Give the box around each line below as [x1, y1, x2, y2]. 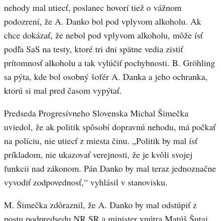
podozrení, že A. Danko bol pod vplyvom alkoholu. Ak [4, 15, 201, 28]
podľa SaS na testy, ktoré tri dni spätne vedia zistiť [4, 43, 183, 55]
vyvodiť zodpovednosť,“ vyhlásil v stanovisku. [4, 176, 168, 188]
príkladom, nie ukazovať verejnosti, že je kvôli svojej [4, 148, 192, 161]
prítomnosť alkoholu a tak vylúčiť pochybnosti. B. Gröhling [4, 57, 215, 69]
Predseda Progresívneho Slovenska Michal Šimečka [4, 107, 188, 119]
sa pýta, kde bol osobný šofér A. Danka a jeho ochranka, [4, 71, 208, 83]
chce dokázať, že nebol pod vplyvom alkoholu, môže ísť [4, 29, 203, 41]
